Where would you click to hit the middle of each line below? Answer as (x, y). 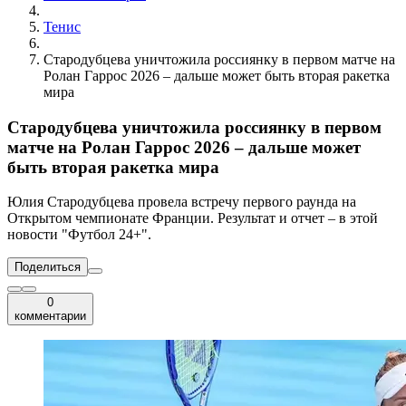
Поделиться (48, 267)
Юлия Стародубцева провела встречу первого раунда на (182, 202)
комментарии (50, 316)
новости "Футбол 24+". (79, 235)
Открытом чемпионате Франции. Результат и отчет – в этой (193, 218)
